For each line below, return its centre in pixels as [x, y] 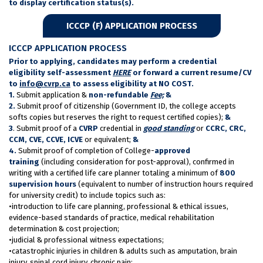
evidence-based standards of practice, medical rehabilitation [112, 217]
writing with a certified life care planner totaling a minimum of [113, 173]
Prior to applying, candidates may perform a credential [113, 61]
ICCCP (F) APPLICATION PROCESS [131, 26]
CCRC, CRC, [226, 128]
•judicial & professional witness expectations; [86, 240]
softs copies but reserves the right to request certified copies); [116, 117]
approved [172, 150]
